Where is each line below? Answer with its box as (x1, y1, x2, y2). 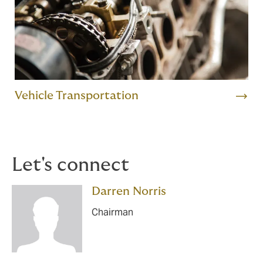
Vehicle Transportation (15, 90, 139, 102)
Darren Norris (92, 186, 166, 198)
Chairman (92, 206, 133, 219)
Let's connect (12, 156, 129, 175)
